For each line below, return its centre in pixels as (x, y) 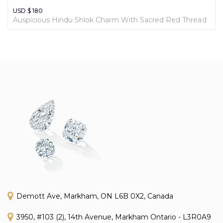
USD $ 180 (28, 10)
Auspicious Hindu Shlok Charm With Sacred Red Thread (110, 20)
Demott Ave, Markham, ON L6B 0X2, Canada (95, 196)
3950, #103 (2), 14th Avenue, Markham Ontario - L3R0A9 (114, 217)
